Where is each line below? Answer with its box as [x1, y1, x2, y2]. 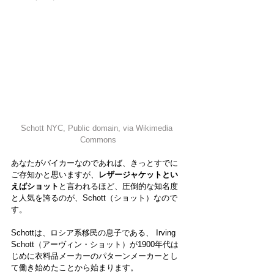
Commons [80, 135, 116, 145]
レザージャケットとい [98, 170, 178, 180]
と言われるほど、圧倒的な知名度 [59, 182, 178, 191]
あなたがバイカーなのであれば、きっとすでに [11, 158, 178, 168]
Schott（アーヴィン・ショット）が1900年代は [11, 240, 179, 250]
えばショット [11, 182, 59, 191]
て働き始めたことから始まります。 [11, 263, 138, 273]
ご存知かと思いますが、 [11, 170, 98, 180]
